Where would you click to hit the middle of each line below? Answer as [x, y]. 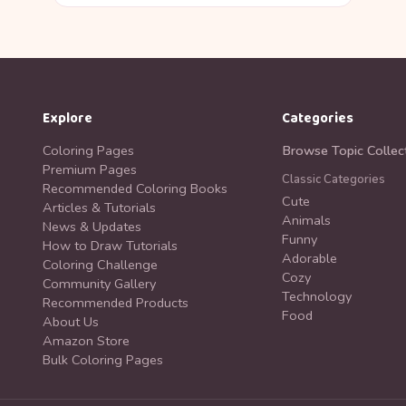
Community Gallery [99, 284]
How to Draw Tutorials [110, 246]
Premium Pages [89, 169]
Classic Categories [334, 179]
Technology [317, 296]
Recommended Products [115, 303]
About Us [70, 322]
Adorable [310, 258]
